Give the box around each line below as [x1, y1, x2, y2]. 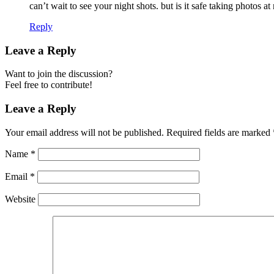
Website [5, 193, 35, 204]
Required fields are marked [166, 127, 273, 138]
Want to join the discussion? [5, 68, 113, 80]
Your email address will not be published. [5, 127, 164, 138]
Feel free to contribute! [5, 80, 92, 91]
